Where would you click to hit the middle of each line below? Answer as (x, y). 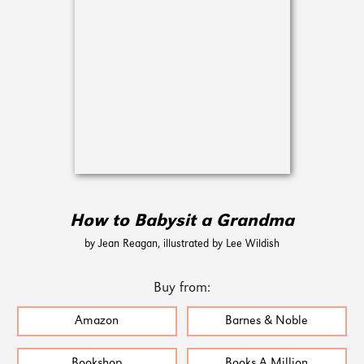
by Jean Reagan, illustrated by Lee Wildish (182, 245)
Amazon (97, 322)
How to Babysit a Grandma (182, 222)
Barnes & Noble (267, 322)
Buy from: (182, 288)
